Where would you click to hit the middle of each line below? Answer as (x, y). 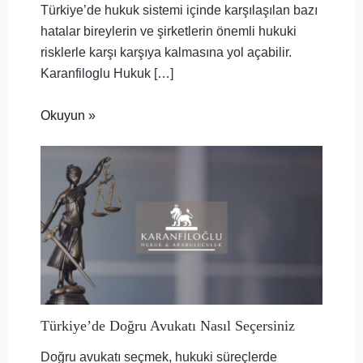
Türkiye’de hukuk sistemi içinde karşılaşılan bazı (179, 10)
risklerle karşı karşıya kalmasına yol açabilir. (166, 52)
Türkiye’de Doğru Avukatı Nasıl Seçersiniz (167, 325)
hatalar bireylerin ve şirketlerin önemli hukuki (168, 31)
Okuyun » (68, 115)
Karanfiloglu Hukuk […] (107, 73)
